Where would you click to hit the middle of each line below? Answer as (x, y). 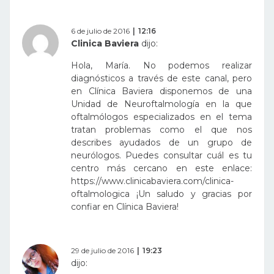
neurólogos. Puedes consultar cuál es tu (161, 156)
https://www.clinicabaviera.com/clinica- (152, 181)
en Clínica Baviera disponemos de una (161, 91)
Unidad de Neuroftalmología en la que (161, 104)
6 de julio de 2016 (100, 31)
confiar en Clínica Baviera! (125, 207)
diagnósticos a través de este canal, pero (161, 79)
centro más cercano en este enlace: (161, 168)
